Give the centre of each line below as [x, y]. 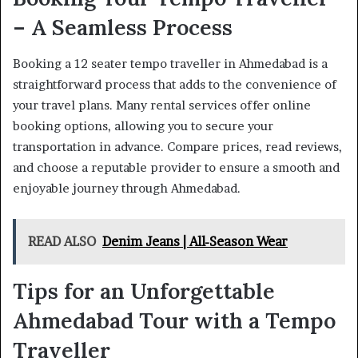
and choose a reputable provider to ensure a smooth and [176, 167]
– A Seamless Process [123, 28]
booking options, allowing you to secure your [143, 125]
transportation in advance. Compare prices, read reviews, [177, 146]
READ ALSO [62, 241]
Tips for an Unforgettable [144, 290]
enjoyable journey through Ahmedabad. [127, 188]
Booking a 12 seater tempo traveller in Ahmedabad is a [170, 63]
